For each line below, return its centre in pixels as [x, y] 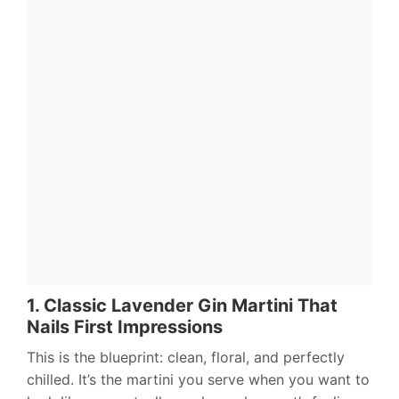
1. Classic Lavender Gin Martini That [182, 306]
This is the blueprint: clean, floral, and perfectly [186, 358]
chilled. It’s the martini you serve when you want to [198, 380]
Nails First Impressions [125, 327]
